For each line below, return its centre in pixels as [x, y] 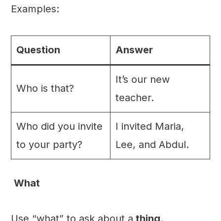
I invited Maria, [149, 127]
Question [38, 50]
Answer [134, 50]
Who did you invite [59, 127]
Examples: [35, 9]
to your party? [49, 145]
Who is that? [45, 89]
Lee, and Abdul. [152, 145]
